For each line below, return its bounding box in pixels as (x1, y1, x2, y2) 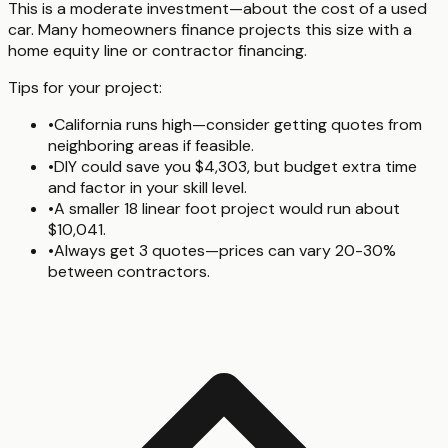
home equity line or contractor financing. (8, 39, 307, 61)
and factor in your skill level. (48, 176, 247, 198)
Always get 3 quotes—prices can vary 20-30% (54, 239, 396, 261)
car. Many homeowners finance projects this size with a (8, 18, 412, 40)
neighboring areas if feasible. (48, 134, 254, 156)
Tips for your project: (8, 76, 162, 98)
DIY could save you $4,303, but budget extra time (54, 155, 417, 177)
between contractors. (48, 260, 210, 282)
